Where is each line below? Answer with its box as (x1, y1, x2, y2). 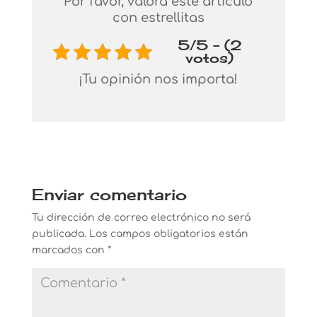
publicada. (31, 229, 86, 239)
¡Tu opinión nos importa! (79, 72, 238, 86)
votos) (185, 50, 234, 67)
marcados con (31, 245, 108, 255)
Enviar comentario (31, 185, 187, 204)
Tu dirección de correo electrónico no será (31, 212, 250, 223)
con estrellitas (112, 11, 204, 25)
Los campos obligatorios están (88, 229, 248, 239)
